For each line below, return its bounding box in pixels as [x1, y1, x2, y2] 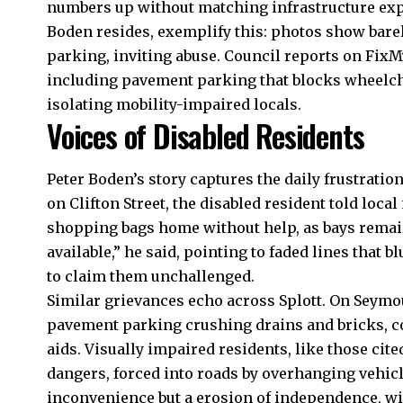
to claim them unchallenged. [47, 267, 255, 286]
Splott [279, 291, 322, 310]
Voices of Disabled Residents [47, 112, 364, 159]
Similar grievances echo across [47, 291, 279, 310]
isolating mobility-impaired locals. [47, 95, 301, 114]
